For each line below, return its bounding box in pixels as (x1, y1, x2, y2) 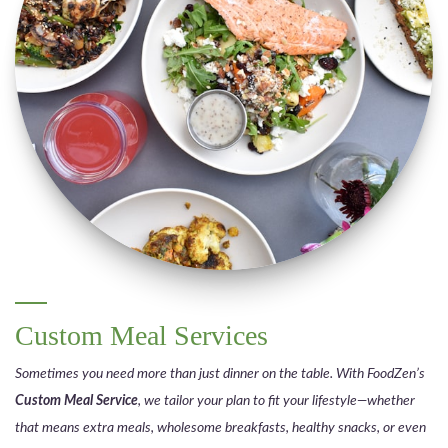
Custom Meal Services (15, 320, 268, 352)
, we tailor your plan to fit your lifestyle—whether (138, 393, 415, 409)
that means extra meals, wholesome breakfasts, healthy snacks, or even (15, 420, 426, 436)
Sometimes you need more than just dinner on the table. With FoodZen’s (15, 366, 425, 382)
